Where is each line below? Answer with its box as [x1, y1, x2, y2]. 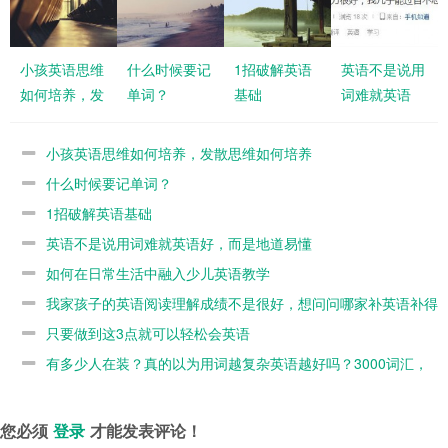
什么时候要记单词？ [46, 172, 172, 193]
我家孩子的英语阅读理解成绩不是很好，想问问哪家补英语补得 [46, 292, 438, 313]
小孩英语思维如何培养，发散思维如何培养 [46, 142, 312, 163]
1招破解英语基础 [46, 202, 152, 223]
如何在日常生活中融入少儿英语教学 [46, 262, 270, 283]
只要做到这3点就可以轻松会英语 [46, 322, 250, 343]
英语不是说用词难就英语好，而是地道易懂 [46, 232, 312, 253]
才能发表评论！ [85, 418, 202, 442]
